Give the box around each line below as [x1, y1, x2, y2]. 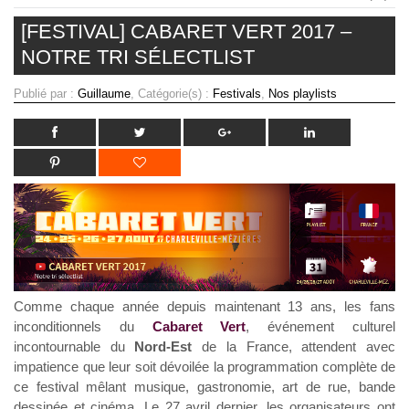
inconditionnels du [14, 318, 152, 334]
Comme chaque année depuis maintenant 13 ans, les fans [14, 298, 395, 314]
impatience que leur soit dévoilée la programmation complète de [14, 358, 395, 374]
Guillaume [78, 86, 131, 100]
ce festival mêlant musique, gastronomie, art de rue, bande [14, 378, 395, 394]
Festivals [213, 86, 261, 100]
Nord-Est [134, 338, 193, 354]
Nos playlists [268, 86, 337, 100]
